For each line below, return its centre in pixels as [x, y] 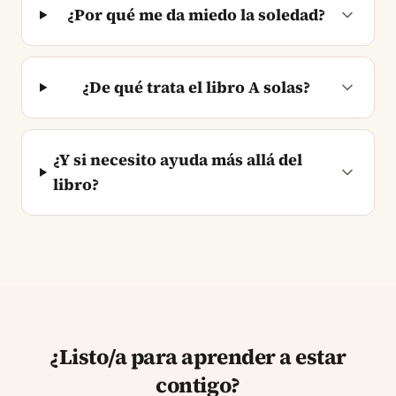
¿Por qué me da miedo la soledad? [196, 14]
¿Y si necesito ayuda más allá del [178, 159]
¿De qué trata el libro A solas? [196, 87]
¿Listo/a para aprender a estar [198, 356]
